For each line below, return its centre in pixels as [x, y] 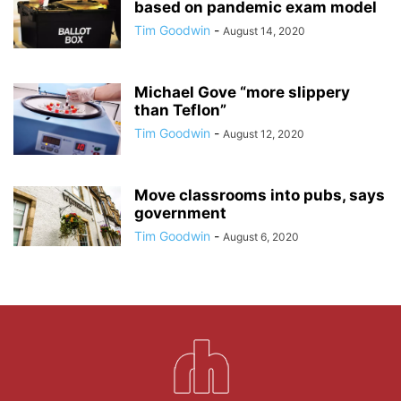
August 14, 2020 [264, 30]
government [180, 213]
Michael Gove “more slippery [242, 92]
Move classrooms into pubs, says [260, 195]
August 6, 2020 [261, 236]
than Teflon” [180, 110]
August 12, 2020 [264, 133]
